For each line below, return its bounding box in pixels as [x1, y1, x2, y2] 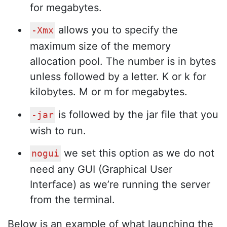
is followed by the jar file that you [55, 108, 218, 121]
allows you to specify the [55, 24, 178, 36]
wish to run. [30, 124, 86, 137]
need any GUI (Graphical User [30, 163, 172, 176]
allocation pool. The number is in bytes [30, 55, 216, 68]
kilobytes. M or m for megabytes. [30, 86, 187, 98]
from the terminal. [30, 194, 115, 206]
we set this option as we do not [61, 147, 214, 160]
